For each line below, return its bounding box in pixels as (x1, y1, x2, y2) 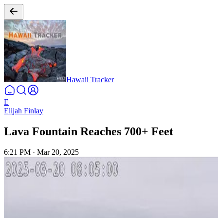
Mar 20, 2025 (37, 147, 79, 156)
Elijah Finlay (4, 107, 43, 115)
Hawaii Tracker (66, 75, 114, 84)
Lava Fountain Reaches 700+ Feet (4, 125, 173, 138)
